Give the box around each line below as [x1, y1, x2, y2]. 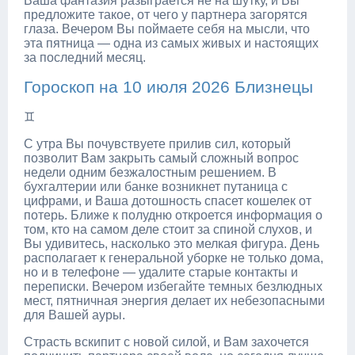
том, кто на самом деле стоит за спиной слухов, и [24, 222, 312, 236]
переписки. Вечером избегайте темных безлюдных [24, 279, 323, 293]
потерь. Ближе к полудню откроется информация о [24, 208, 323, 222]
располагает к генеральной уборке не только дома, [24, 250, 323, 265]
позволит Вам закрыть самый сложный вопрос [24, 151, 299, 165]
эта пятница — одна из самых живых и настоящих [24, 36, 319, 50]
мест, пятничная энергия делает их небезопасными [24, 293, 325, 307]
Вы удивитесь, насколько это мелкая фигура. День [24, 236, 319, 250]
